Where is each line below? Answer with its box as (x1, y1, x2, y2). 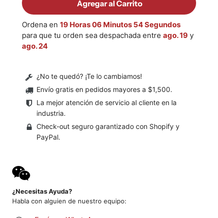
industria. (36, 109, 66, 118)
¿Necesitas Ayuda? (12, 187, 72, 196)
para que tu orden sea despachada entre (22, 31, 163, 40)
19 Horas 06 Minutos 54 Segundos (60, 20, 181, 30)
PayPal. (36, 133, 60, 142)
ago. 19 (163, 31, 188, 40)
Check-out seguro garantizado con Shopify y (36, 122, 180, 131)
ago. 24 (22, 41, 48, 51)
